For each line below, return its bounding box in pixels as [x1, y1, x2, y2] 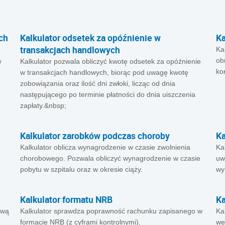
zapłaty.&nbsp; [20, 101, 66, 109]
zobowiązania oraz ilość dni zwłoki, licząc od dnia [20, 79, 175, 87]
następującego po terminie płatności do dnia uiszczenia [20, 90, 195, 98]
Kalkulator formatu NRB [20, 193, 113, 205]
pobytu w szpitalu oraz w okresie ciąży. [20, 165, 143, 173]
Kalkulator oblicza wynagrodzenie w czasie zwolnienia [20, 143, 190, 151]
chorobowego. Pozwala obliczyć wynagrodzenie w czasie [20, 154, 200, 162]
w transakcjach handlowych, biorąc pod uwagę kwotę [20, 68, 188, 76]
